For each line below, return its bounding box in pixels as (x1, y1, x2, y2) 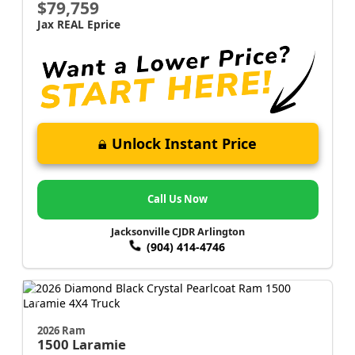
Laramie (71, 334, 126, 353)
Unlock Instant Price (112, 134, 257, 154)
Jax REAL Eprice (36, 16, 120, 32)
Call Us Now (147, 192, 208, 207)
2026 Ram (36, 323, 86, 338)
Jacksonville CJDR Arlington (110, 225, 245, 239)
